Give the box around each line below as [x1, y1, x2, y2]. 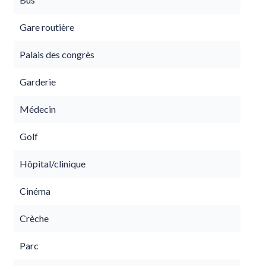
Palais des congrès [20, 49, 94, 60]
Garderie [20, 76, 56, 87]
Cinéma [20, 185, 50, 197]
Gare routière [20, 21, 74, 33]
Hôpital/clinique [20, 158, 85, 169]
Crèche [20, 213, 49, 224]
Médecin [20, 103, 56, 115]
